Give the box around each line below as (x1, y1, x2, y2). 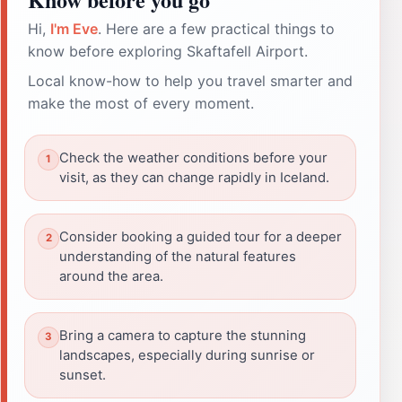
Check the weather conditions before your (59, 149, 328, 166)
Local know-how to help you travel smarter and (28, 71, 353, 90)
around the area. (59, 267, 163, 284)
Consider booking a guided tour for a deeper (59, 228, 342, 245)
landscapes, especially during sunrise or (59, 346, 315, 363)
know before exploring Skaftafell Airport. (28, 41, 308, 60)
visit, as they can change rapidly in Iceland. (59, 169, 329, 186)
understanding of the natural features (59, 248, 296, 265)
